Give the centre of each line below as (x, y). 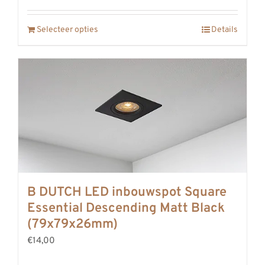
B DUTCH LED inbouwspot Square (127, 192)
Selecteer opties (67, 30)
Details (224, 30)
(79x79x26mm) (72, 224)
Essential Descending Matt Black (126, 208)
